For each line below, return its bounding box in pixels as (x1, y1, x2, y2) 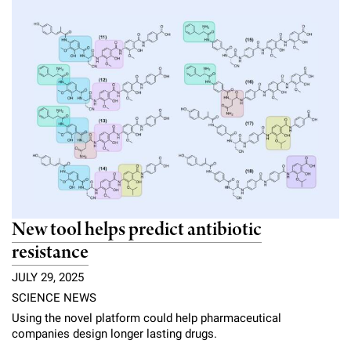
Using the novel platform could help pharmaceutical (12, 310, 281, 325)
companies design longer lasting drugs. (12, 326, 217, 341)
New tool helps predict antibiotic (12, 217, 262, 244)
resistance (12, 240, 89, 266)
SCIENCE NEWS (12, 290, 96, 305)
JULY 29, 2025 (12, 270, 84, 284)
